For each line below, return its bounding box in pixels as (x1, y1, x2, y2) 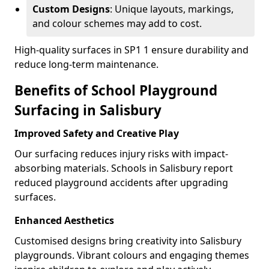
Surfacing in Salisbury (14, 101, 162, 119)
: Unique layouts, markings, (110, 2, 234, 16)
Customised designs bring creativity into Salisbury (14, 234, 241, 247)
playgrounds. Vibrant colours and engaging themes (14, 249, 249, 262)
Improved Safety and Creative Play (14, 127, 179, 140)
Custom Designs (32, 2, 110, 16)
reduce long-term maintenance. (14, 58, 159, 71)
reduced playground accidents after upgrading (14, 176, 228, 189)
